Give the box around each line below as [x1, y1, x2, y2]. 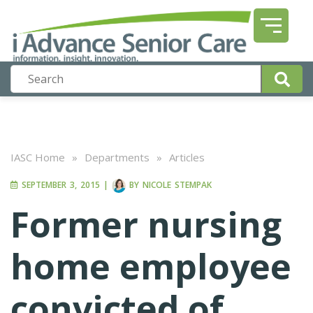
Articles [169, 150, 205, 164]
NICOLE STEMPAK [143, 179, 212, 191]
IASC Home [10, 150, 65, 164]
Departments [85, 150, 150, 164]
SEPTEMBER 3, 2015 [18, 179, 100, 191]
